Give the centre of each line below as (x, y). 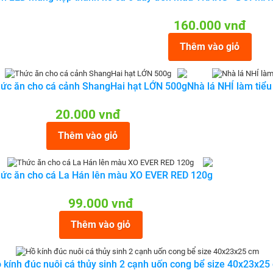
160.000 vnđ (210, 26)
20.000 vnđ (88, 115)
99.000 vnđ (101, 204)
